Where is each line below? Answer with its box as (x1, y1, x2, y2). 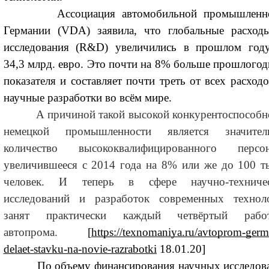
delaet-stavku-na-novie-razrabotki (3, 243, 157, 256)
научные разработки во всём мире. (3, 91, 175, 104)
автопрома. (3, 226, 58, 239)
